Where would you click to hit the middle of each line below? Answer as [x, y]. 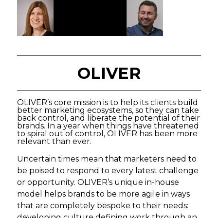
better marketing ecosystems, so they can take [108, 110]
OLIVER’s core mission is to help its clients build [108, 102]
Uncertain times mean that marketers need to [107, 159]
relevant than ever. [54, 141]
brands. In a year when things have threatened [108, 126]
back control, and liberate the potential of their [109, 118]
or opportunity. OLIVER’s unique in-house [98, 182]
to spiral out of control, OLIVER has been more [107, 134]
